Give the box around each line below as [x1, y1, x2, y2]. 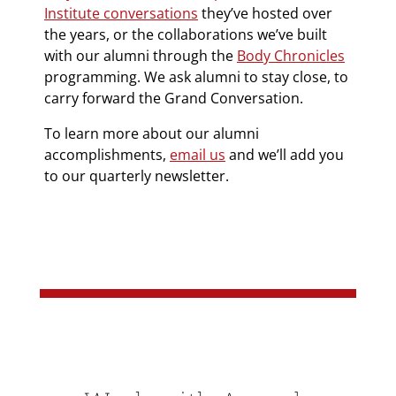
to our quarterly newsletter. [44, 165, 232, 186]
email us [170, 144, 225, 164]
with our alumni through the [44, 45, 237, 65]
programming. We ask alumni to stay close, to [44, 66, 348, 87]
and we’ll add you [225, 144, 344, 164]
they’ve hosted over [198, 3, 332, 23]
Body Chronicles [237, 45, 345, 65]
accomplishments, [44, 144, 170, 164]
